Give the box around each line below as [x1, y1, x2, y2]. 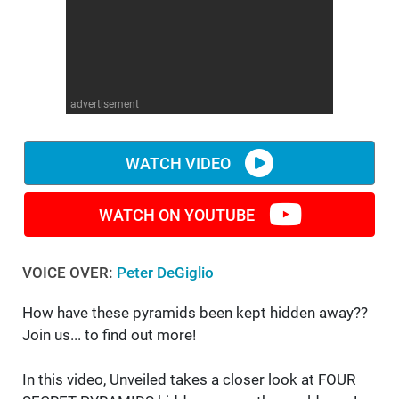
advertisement [70, 98, 139, 111]
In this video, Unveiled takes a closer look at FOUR [22, 370, 355, 389]
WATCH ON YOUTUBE [98, 205, 255, 224]
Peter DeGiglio [117, 264, 214, 282]
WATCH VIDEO [126, 153, 231, 173]
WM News [10, 16, 73, 33]
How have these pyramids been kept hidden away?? [22, 304, 368, 322]
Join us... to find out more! [22, 326, 196, 345]
